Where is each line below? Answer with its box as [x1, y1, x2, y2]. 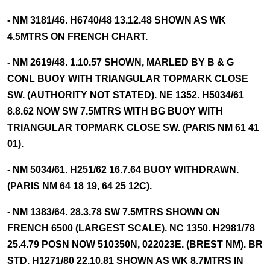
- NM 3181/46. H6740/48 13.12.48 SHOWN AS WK [7, 15, 226, 25]
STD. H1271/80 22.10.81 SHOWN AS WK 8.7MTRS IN [7, 256, 243, 266]
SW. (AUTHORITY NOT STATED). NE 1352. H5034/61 [7, 90, 244, 100]
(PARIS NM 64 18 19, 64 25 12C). [7, 181, 152, 191]
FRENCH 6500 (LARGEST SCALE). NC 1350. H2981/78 [7, 223, 255, 233]
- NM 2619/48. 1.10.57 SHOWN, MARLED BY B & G [7, 57, 234, 67]
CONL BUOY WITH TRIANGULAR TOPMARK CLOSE [7, 74, 248, 84]
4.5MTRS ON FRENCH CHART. [7, 31, 148, 42]
